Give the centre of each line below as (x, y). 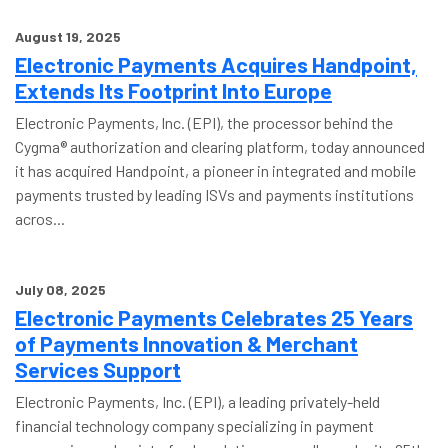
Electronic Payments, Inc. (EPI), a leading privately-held (197, 401)
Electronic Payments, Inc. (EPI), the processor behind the (204, 122)
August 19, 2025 (68, 36)
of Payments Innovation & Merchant (186, 343)
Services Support (98, 369)
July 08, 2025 (60, 289)
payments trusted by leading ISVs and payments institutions (214, 194)
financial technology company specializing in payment (194, 425)
